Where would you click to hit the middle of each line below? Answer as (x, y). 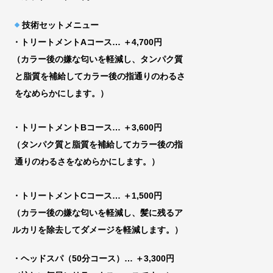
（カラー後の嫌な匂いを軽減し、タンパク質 (97, 59)
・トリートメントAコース (62, 42)
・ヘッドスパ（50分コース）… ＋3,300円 (93, 258)
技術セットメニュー (60, 25)
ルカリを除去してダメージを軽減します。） (97, 230)
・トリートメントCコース (62, 196)
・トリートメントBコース (62, 128)
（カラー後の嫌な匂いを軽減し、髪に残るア (97, 213)
